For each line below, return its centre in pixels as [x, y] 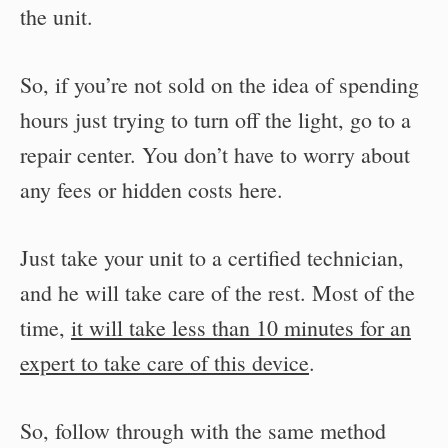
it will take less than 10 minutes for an [241, 327]
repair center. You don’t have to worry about [215, 154]
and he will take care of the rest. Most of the [217, 292]
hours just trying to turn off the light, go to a [215, 119]
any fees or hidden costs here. [151, 189]
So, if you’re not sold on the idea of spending [219, 84]
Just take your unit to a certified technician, [212, 257]
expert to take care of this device [164, 362]
